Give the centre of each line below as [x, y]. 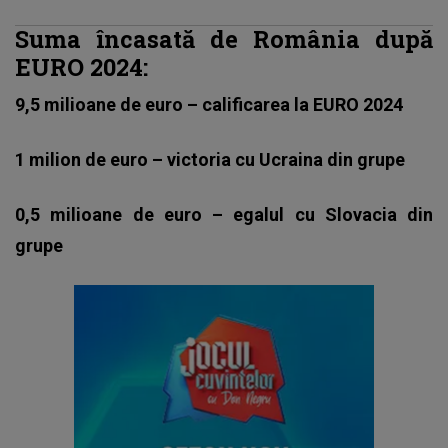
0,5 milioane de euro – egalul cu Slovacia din [224, 214]
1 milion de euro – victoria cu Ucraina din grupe [210, 159]
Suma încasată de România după [224, 38]
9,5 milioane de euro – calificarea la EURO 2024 [209, 104]
